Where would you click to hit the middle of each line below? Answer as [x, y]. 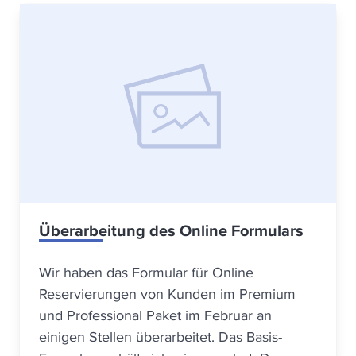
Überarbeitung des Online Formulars [171, 230]
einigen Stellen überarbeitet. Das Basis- [161, 337]
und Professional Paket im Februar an [155, 315]
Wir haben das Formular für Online [146, 272]
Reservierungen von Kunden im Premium [167, 294]
